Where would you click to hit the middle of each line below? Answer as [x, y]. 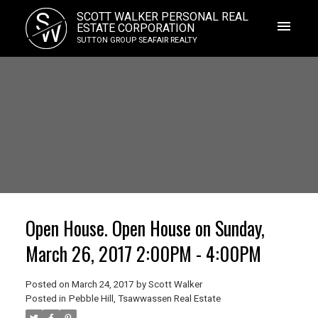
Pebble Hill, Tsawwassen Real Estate [144, 298]
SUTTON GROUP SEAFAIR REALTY [137, 40]
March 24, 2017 [102, 284]
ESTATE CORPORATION [135, 28]
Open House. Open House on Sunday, [145, 228]
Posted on [48, 284]
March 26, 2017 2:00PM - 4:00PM [143, 253]
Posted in [45, 298]
